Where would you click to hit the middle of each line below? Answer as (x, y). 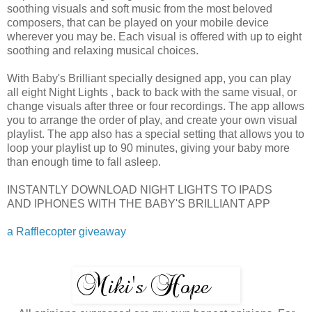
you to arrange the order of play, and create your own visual (152, 120)
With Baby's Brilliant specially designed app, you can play (149, 78)
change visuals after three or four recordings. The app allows (156, 106)
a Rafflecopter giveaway (67, 231)
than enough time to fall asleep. (84, 162)
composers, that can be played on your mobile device (138, 22)
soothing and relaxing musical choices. (103, 50)
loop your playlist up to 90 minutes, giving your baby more (148, 148)
